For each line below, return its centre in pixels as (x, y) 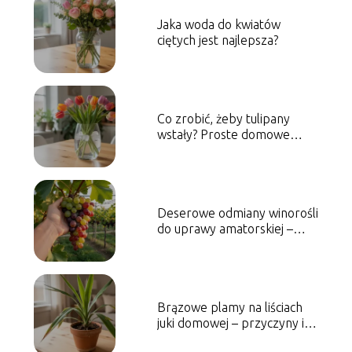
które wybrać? (196, 244)
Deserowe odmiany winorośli (237, 213)
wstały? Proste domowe (223, 134)
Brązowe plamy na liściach (229, 307)
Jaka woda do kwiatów (218, 24)
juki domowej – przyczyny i (230, 323)
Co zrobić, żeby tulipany (223, 118)
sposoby (180, 150)
